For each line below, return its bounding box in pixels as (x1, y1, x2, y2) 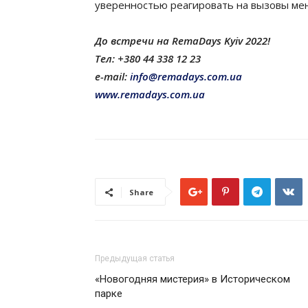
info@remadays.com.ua (127, 69, 242, 84)
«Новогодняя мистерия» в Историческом (95, 273, 290, 286)
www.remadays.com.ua (95, 87, 208, 102)
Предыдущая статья (95, 254, 175, 264)
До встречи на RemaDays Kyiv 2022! (95, 34, 270, 48)
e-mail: (95, 69, 127, 84)
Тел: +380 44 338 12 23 (95, 52, 201, 66)
